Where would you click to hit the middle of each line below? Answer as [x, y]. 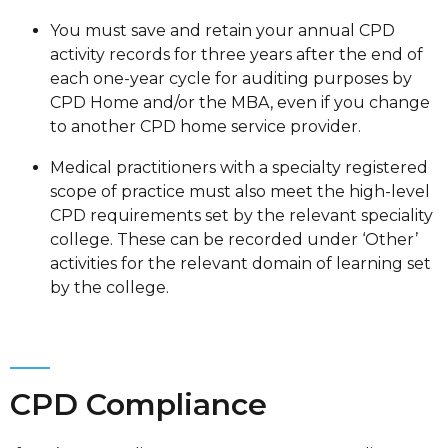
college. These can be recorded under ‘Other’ [234, 240]
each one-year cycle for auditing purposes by [231, 79]
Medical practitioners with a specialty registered [239, 168]
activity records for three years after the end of [236, 55]
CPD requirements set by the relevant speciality [241, 216]
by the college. [109, 288]
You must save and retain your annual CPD [222, 31]
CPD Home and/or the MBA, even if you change [240, 103]
